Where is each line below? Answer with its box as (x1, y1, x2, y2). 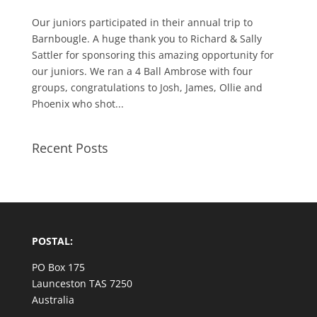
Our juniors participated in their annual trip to (31, 15, 253, 29)
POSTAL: (31, 234, 73, 248)
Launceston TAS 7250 (31, 276, 132, 290)
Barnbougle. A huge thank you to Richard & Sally (31, 31, 262, 45)
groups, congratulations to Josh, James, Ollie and (31, 80, 263, 94)
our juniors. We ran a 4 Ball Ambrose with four (31, 64, 253, 78)
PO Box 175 (31, 260, 85, 274)
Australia (31, 292, 74, 306)
